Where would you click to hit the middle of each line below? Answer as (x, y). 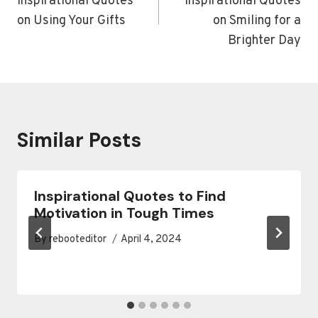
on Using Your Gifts (71, 21)
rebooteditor (78, 240)
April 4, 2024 (152, 240)
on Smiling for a (257, 21)
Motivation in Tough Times (124, 213)
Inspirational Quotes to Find (130, 196)
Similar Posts (79, 140)
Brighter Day (264, 41)
